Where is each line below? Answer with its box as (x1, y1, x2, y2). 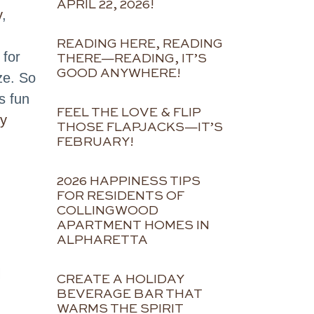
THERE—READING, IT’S (57, 53, 207, 66)
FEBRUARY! (57, 136, 134, 149)
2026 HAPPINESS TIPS (57, 175, 200, 189)
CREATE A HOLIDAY (57, 273, 184, 287)
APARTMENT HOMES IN (57, 219, 210, 233)
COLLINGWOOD (57, 205, 158, 218)
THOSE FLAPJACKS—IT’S (57, 121, 223, 135)
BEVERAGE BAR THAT (57, 288, 203, 301)
